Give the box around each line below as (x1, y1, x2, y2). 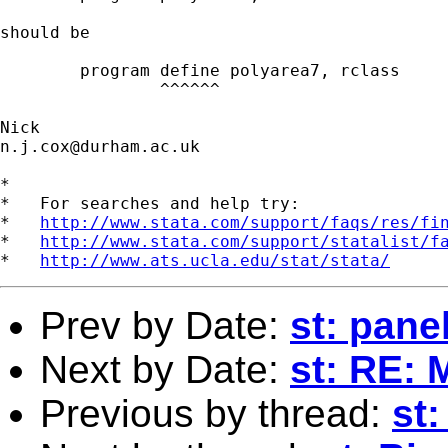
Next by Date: (40, 347, 290, 391)
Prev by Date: (40, 303, 290, 347)
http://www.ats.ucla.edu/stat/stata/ (40, 250, 390, 270)
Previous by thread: (40, 391, 392, 435)
